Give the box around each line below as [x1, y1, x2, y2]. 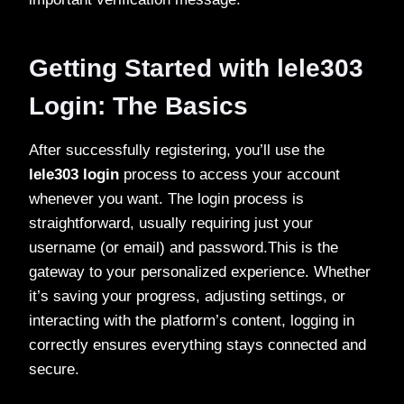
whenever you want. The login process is [29, 189, 304, 207]
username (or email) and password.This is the [29, 238, 338, 256]
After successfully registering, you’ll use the [29, 141, 325, 159]
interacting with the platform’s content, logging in [29, 311, 354, 329]
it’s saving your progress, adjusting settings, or [29, 287, 345, 305]
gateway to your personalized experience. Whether [29, 262, 371, 280]
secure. [29, 360, 79, 378]
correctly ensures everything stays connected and [29, 335, 366, 353]
